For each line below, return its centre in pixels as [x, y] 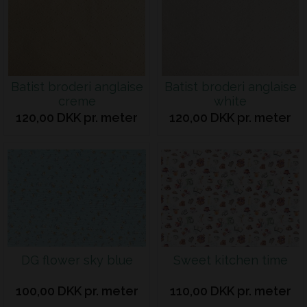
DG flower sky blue [77, 260]
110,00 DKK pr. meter [230, 291]
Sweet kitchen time [230, 260]
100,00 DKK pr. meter [77, 291]
